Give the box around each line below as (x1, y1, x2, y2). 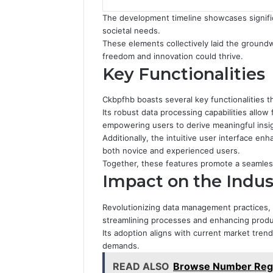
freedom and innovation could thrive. (102, 51, 243, 61)
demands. (102, 240, 140, 250)
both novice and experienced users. (102, 146, 240, 156)
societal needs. (102, 25, 160, 35)
